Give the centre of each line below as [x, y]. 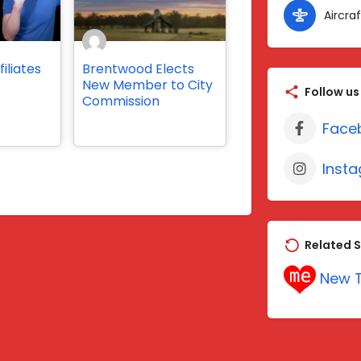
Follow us [332, 92]
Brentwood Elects [138, 68]
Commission [120, 101]
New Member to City [147, 85]
